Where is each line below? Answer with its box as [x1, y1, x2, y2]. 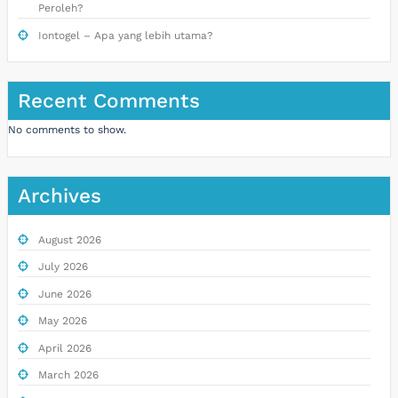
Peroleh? [37, 2, 84, 15]
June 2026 [37, 287, 92, 300]
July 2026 [37, 260, 88, 274]
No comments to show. [8, 123, 126, 137]
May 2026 [37, 314, 87, 328]
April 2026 [37, 341, 92, 354]
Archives [18, 183, 102, 207]
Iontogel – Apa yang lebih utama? [37, 28, 213, 42]
